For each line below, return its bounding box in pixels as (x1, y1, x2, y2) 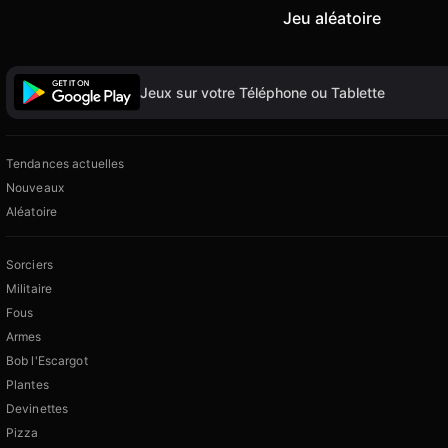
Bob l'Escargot (6, 353, 88, 369)
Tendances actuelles (6, 156, 125, 172)
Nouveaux (6, 180, 64, 196)
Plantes (6, 377, 49, 393)
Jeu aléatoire (283, 7, 381, 28)
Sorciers (6, 257, 53, 273)
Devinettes (6, 401, 69, 417)
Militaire (6, 281, 53, 297)
